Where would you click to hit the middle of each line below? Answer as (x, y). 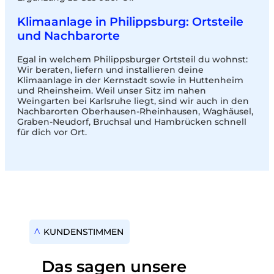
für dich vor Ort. (52, 132)
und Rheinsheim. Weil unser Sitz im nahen (112, 90)
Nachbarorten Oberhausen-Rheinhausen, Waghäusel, (135, 111)
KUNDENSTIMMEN (83, 231)
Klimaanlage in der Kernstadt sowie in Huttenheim (130, 80)
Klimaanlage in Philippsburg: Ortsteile (130, 21)
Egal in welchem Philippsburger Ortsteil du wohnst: (132, 59)
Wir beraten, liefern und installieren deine (110, 69)
